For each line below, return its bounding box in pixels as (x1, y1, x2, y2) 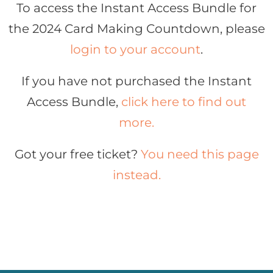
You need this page (140, 147, 259, 162)
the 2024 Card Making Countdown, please (8, 21, 265, 37)
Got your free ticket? (14, 147, 141, 162)
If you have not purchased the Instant (21, 74, 252, 89)
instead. (112, 168, 161, 183)
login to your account (70, 42, 200, 57)
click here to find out (121, 94, 246, 110)
